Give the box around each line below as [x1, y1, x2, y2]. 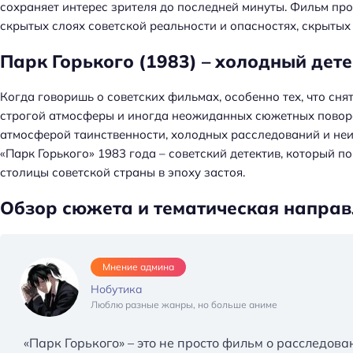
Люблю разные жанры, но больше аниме [91, 299, 277, 311]
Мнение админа [102, 261, 174, 273]
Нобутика [91, 282, 143, 297]
